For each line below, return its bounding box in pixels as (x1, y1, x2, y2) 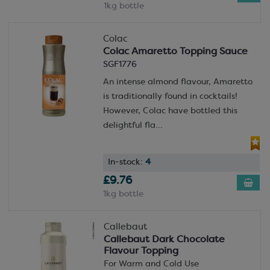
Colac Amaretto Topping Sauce (102, 47, 248, 57)
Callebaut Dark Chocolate (103, 234, 225, 245)
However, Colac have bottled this (102, 107, 237, 116)
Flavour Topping (103, 246, 178, 256)
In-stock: (107, 158, 145, 166)
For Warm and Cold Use (103, 260, 199, 268)
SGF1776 (102, 61, 137, 69)
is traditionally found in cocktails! (102, 93, 237, 101)
